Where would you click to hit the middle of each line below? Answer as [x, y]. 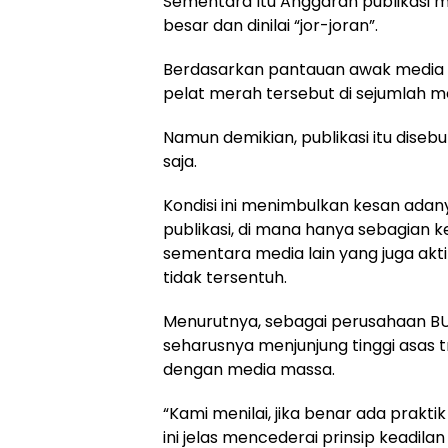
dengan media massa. [249, 369]
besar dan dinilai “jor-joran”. [270, 25]
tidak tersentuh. [225, 277]
